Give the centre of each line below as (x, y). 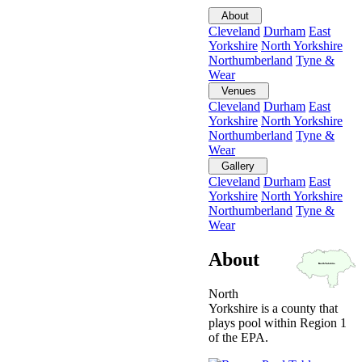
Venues (239, 90)
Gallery (238, 166)
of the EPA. (238, 337)
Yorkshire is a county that (273, 308)
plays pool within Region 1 (278, 322)
